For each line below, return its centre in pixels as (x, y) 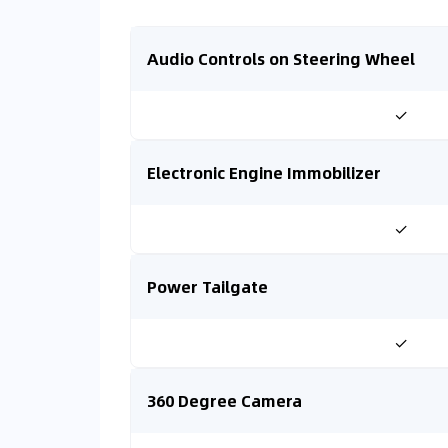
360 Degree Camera (224, 400)
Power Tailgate (207, 286)
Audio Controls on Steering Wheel (281, 58)
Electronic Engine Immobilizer (264, 172)
